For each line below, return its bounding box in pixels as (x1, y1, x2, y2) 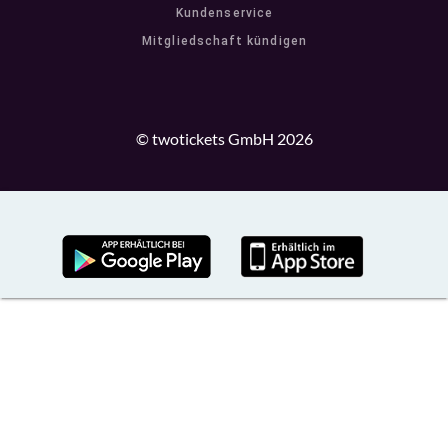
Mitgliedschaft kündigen (142, 34, 307, 49)
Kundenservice (176, 6, 273, 21)
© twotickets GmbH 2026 (135, 129, 313, 149)
